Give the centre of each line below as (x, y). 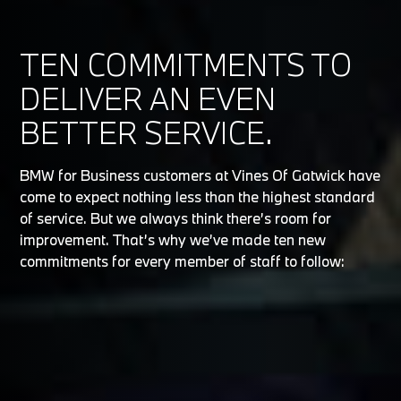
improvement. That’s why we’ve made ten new (173, 240)
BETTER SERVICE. (147, 133)
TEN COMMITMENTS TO (187, 65)
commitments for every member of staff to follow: (183, 261)
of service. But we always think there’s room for (176, 218)
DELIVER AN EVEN (148, 99)
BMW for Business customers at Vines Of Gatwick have (200, 175)
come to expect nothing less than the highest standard (198, 197)
